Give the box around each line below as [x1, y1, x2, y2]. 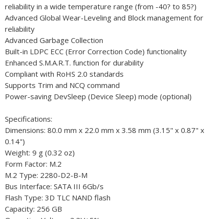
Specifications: [5, 114, 52, 124]
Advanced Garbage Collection [5, 35, 103, 45]
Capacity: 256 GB [5, 204, 62, 214]
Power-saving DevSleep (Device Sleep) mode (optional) [5, 91, 192, 102]
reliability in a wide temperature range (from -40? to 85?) [5, 1, 197, 12]
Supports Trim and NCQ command [5, 80, 120, 90]
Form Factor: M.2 [5, 159, 62, 169]
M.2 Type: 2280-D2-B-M [5, 170, 88, 180]
